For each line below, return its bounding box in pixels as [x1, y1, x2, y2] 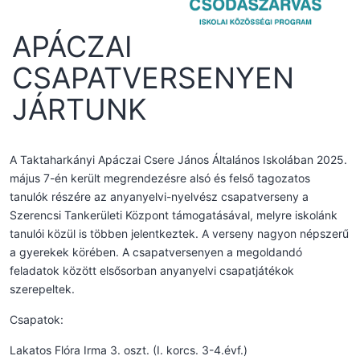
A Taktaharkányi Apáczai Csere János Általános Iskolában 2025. [10, 152, 347, 166]
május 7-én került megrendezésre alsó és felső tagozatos [10, 170, 310, 185]
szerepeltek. [10, 281, 75, 296]
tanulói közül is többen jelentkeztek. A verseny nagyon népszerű [10, 226, 349, 240]
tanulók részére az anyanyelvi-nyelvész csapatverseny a [10, 189, 309, 203]
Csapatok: [10, 312, 63, 326]
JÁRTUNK [12, 91, 146, 127]
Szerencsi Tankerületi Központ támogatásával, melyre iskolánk [10, 207, 337, 222]
